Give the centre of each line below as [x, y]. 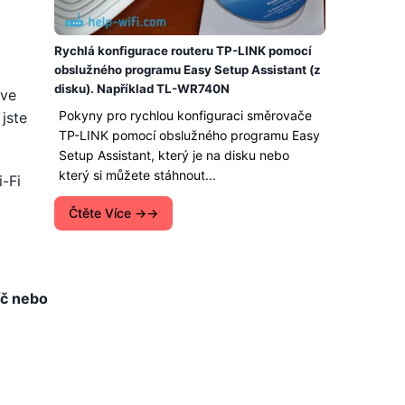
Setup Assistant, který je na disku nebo [174, 155]
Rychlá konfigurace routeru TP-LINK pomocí [183, 51]
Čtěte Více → [108, 213]
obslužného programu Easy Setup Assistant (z [188, 70]
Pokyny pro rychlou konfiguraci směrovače [185, 115]
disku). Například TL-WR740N [142, 89]
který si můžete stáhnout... [137, 175]
